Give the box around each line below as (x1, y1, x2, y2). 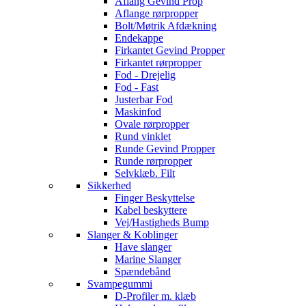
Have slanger (115, 241, 171, 253)
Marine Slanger (115, 253, 181, 265)
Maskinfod (115, 106, 161, 117)
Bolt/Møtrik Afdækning (115, 20, 217, 31)
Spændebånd (115, 266, 171, 277)
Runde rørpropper (115, 155, 192, 167)
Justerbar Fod (115, 94, 173, 105)
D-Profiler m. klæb (115, 290, 196, 302)
